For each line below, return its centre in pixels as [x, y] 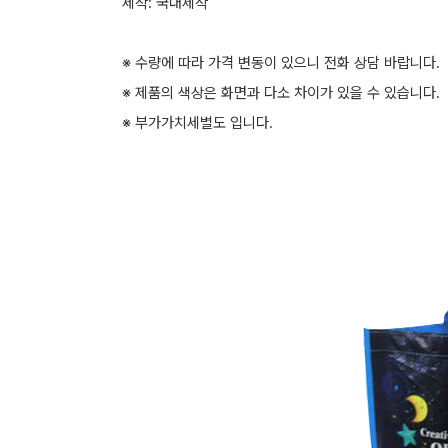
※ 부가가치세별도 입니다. [201, 123]
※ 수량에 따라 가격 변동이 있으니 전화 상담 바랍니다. [281, 63]
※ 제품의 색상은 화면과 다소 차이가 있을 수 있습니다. [281, 93]
